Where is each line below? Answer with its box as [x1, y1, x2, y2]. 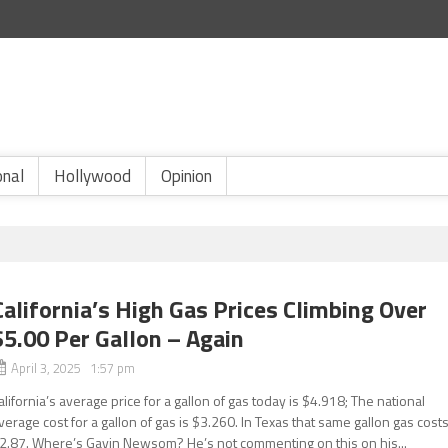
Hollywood [54, 163, 131, 189]
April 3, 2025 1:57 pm [11, 358, 136, 378]
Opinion [161, 163, 212, 189]
